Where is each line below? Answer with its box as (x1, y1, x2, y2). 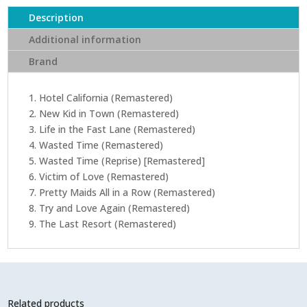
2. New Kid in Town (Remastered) (29, 107, 180, 121)
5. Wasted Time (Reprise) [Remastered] (29, 154, 206, 168)
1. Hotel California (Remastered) (29, 91, 173, 105)
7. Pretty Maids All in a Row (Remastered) (29, 186, 216, 199)
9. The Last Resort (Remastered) (29, 217, 177, 231)
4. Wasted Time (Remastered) (29, 138, 164, 152)
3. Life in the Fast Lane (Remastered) (29, 123, 196, 136)
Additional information (29, 33, 142, 47)
